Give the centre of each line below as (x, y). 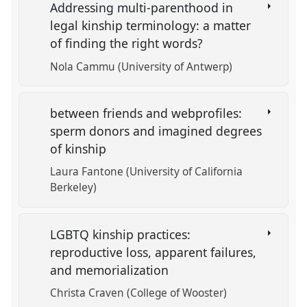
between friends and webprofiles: (146, 113)
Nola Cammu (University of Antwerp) (142, 66)
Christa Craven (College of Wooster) (139, 293)
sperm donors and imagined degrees (156, 131)
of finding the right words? (128, 44)
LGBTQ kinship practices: (121, 234)
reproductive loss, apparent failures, (153, 252)
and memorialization (111, 270)
